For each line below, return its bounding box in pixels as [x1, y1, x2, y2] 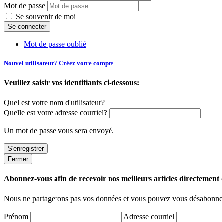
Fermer [8, 155, 28, 163]
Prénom [4, 212, 30, 221]
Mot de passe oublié [24, 39, 86, 48]
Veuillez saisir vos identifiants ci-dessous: [4, 78, 139, 87]
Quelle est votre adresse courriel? [4, 109, 107, 117]
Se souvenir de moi [14, 12, 76, 21]
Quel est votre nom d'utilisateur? [4, 98, 105, 107]
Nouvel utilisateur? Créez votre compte [4, 59, 113, 67]
